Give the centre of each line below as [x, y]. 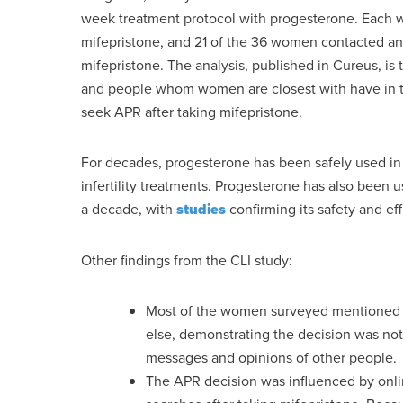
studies [201, 209]
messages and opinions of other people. [271, 357]
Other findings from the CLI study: [187, 260]
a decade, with [129, 209]
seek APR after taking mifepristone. [192, 112]
